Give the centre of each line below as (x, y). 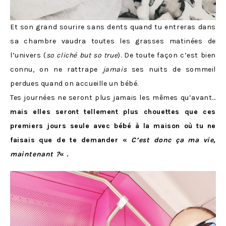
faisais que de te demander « (71, 140)
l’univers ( (28, 55)
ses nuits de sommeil (171, 70)
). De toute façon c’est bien (167, 55)
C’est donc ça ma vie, (174, 140)
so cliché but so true (82, 55)
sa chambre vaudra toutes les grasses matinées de (113, 41)
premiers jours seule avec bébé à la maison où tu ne (113, 126)
